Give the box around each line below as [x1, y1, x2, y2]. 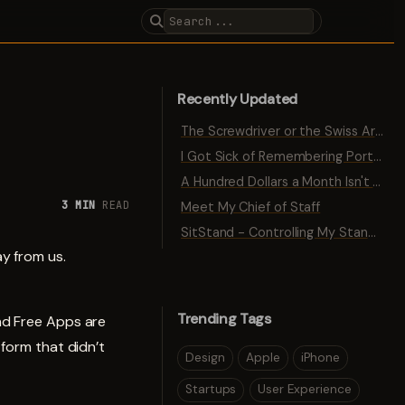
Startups [185, 381, 237, 398]
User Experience [257, 381, 352, 398]
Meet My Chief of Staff [181, 199, 321, 215]
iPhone [301, 349, 340, 365]
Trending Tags [177, 309, 271, 328]
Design [185, 349, 225, 365]
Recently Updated [177, 89, 297, 108]
